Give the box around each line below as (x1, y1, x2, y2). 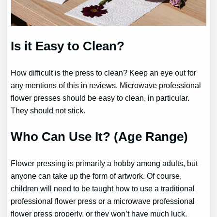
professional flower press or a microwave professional (11, 196, 195, 205)
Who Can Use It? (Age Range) (11, 129, 188, 144)
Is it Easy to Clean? (11, 38, 125, 53)
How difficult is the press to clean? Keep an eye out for (11, 68, 197, 77)
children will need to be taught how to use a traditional (11, 184, 195, 193)
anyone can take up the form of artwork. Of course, (11, 171, 182, 180)
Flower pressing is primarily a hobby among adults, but (11, 158, 198, 168)
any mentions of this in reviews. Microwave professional (11, 80, 201, 90)
